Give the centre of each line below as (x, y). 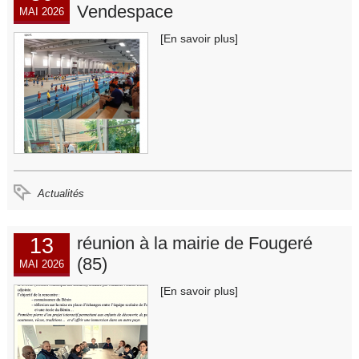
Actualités (61, 194)
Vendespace (125, 12)
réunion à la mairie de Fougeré (194, 243)
